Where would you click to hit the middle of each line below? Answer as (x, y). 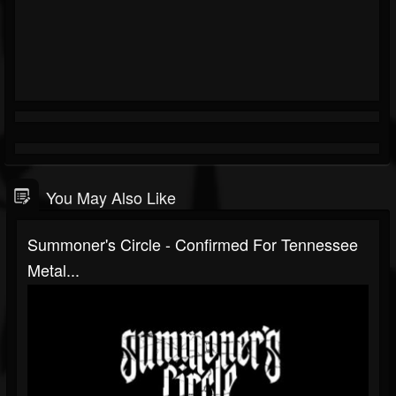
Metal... (53, 270)
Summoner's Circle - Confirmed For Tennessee (193, 244)
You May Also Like (111, 197)
